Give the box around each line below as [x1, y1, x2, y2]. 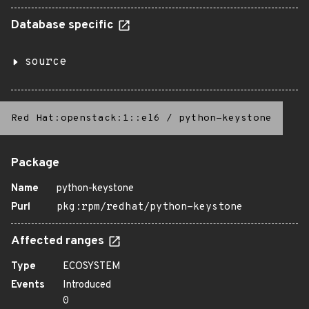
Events [11, 279, 45, 292]
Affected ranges [11, 234, 107, 249]
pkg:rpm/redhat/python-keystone [57, 201, 243, 214]
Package [11, 156, 59, 171]
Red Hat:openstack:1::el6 [11, 112, 160, 124]
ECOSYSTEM [63, 260, 121, 273]
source [25, 55, 66, 69]
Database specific [11, 18, 117, 33]
